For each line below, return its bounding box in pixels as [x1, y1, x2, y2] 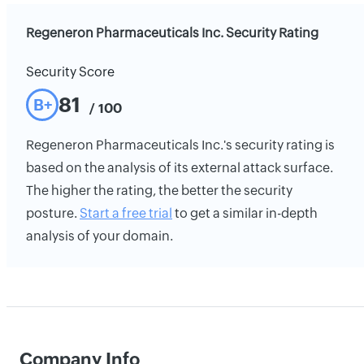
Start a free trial [80, 206, 172, 221]
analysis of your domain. [26, 228, 173, 244]
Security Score [26, 64, 115, 80]
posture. [26, 206, 80, 221]
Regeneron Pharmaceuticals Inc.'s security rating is [26, 137, 335, 153]
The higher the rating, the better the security [26, 183, 292, 198]
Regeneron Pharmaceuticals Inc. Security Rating [26, 25, 318, 41]
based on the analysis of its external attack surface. [26, 160, 333, 175]
